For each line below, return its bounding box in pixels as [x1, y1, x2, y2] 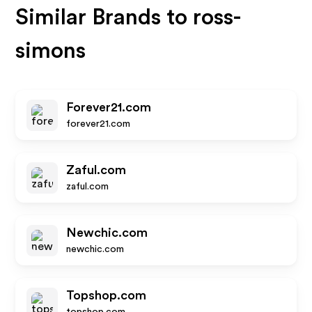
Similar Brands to [15, 6, 194, 29]
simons [15, 40, 86, 62]
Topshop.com [66, 289, 147, 302]
